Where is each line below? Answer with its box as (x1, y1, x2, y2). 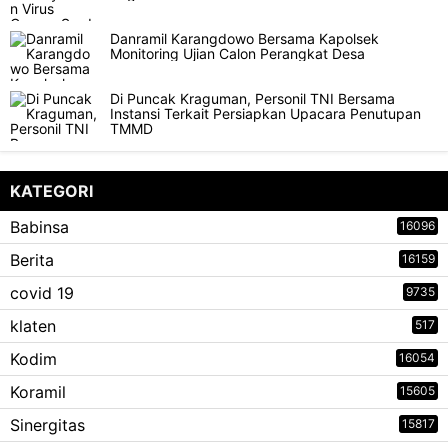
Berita (10, 250, 54, 270)
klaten (10, 316, 56, 336)
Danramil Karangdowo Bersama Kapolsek (110, 30, 379, 47)
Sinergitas (10, 415, 85, 435)
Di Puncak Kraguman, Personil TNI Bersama (110, 90, 395, 107)
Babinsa (10, 217, 69, 237)
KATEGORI (10, 181, 93, 201)
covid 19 (10, 283, 74, 303)
